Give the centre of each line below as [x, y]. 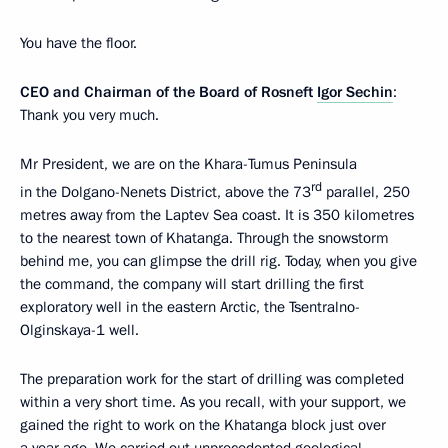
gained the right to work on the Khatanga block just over [203, 424]
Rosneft [287, 91]
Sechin [369, 91]
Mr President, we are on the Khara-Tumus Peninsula [188, 163]
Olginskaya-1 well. [79, 329]
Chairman [118, 91]
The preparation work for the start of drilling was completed [212, 378]
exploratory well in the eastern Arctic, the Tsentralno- [190, 306]
